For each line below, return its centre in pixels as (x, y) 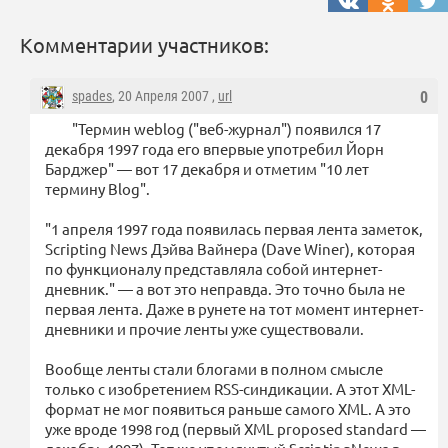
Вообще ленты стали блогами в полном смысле (214, 369)
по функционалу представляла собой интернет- (213, 269)
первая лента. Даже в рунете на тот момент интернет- (234, 309)
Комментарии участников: (144, 45)
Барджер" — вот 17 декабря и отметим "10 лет (207, 169)
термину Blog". (97, 189)
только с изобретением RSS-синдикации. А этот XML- (230, 389)
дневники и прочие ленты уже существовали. (204, 329)
